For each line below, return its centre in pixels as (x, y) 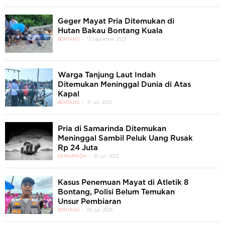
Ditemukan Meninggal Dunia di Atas (124, 85)
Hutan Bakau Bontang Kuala (110, 31)
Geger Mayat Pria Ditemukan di (116, 21)
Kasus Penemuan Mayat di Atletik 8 (123, 183)
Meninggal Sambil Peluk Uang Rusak (125, 138)
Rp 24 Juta (78, 148)
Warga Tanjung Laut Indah (107, 75)
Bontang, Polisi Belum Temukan (116, 192)
